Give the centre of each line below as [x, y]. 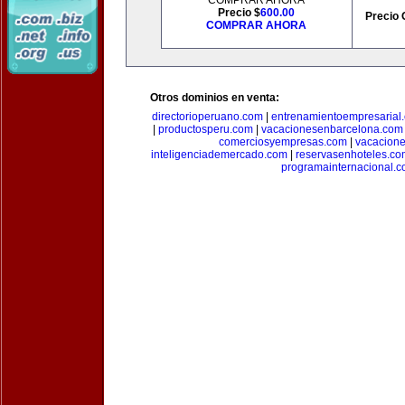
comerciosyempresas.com [283, 142]
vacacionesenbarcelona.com [332, 129]
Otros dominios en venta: [215, 98]
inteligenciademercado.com [219, 155]
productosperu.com [205, 129]
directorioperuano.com [207, 117]
